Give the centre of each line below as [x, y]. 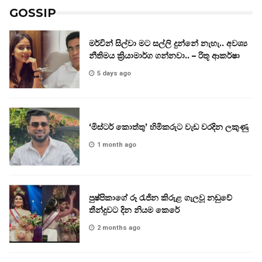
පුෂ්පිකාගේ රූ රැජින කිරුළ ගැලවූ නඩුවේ [161, 198]
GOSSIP [33, 13]
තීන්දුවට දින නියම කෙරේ [134, 210]
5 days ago [114, 74]
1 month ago [117, 144]
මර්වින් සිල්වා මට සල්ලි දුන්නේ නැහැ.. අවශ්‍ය [168, 44]
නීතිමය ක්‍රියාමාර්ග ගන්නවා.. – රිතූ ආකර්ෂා [164, 56]
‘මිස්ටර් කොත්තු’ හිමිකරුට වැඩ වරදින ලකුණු [169, 127]
